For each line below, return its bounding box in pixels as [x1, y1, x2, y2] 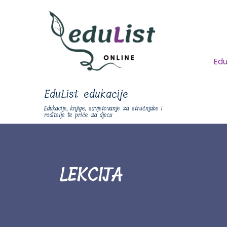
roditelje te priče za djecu [44, 109, 112, 120]
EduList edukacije [44, 85, 128, 103]
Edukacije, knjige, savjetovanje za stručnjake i [44, 103, 163, 113]
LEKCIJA [59, 160, 122, 191]
